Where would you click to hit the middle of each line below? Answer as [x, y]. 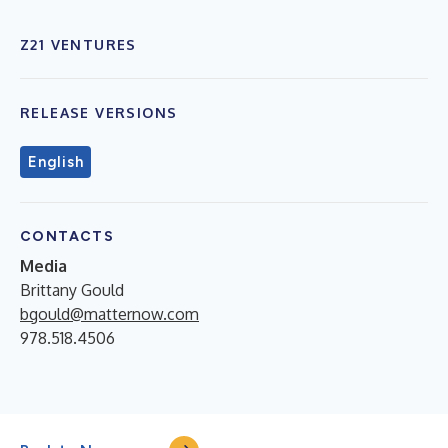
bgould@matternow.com [109, 313]
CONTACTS [67, 236]
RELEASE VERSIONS [99, 112]
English [56, 161]
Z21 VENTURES [78, 44]
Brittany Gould [72, 289]
